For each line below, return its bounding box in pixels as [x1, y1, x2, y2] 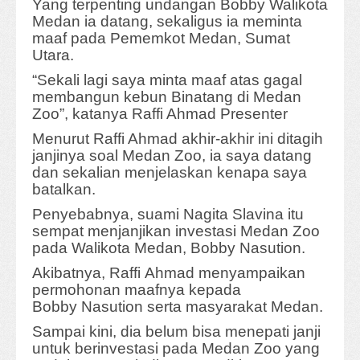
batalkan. [32, 181, 96, 198]
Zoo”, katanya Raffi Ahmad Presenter [32, 105, 288, 123]
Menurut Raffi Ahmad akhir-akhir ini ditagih [32, 130, 323, 148]
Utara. [32, 47, 74, 64]
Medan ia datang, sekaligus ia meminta [32, 13, 302, 31]
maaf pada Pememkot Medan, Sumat [32, 30, 290, 47]
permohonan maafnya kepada [32, 281, 241, 299]
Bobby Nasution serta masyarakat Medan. [32, 298, 323, 316]
